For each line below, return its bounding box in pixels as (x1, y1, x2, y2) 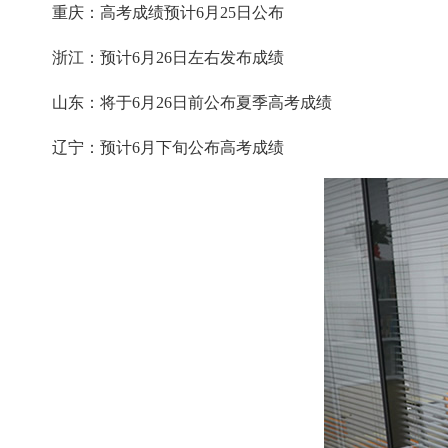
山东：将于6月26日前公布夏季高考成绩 (20, 93, 332, 111)
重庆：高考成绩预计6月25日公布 (20, 3, 284, 21)
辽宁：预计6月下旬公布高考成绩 (20, 138, 284, 156)
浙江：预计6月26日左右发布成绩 (20, 48, 284, 66)
